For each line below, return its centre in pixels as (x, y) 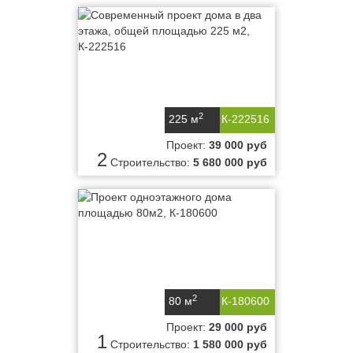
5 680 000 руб (230, 162)
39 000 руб (238, 145)
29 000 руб (238, 327)
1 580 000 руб (230, 344)
